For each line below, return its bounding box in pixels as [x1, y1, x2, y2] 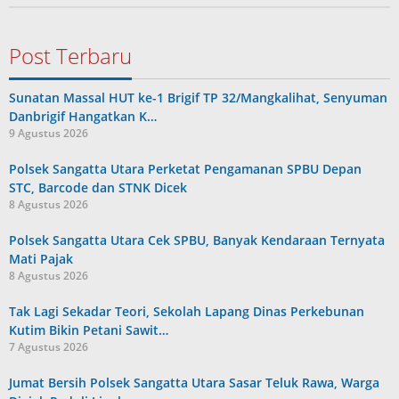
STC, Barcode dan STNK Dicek [9, 179, 187, 197]
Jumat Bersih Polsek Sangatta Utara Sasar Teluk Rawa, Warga [9, 374, 379, 392]
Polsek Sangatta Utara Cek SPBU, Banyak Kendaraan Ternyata [9, 232, 385, 249]
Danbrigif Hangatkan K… [9, 108, 157, 126]
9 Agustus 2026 [9, 126, 88, 142]
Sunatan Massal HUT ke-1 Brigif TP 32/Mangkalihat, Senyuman [9, 89, 387, 107]
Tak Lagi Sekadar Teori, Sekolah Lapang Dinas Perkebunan [9, 303, 364, 321]
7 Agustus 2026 [9, 339, 88, 355]
